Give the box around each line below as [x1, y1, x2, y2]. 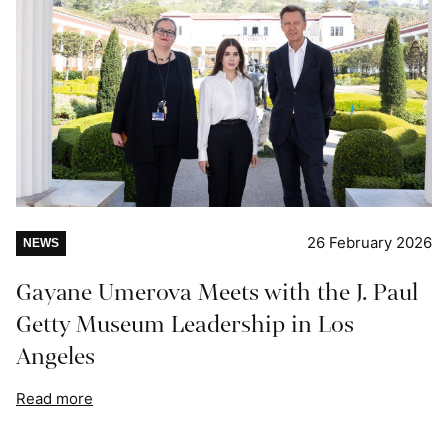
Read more [16, 389, 93, 409]
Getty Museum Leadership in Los [16, 308, 354, 342]
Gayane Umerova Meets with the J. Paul [16, 276, 418, 310]
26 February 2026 [307, 233, 432, 253]
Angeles [16, 340, 95, 374]
